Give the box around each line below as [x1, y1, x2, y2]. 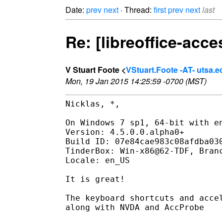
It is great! [65, 174, 125, 184]
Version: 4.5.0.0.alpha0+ [65, 127, 184, 137]
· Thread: [118, 4, 154, 15]
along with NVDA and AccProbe [65, 202, 204, 212]
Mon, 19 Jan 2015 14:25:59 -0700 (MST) [65, 75, 207, 87]
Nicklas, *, [65, 99, 120, 109]
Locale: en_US [65, 155, 130, 165]
